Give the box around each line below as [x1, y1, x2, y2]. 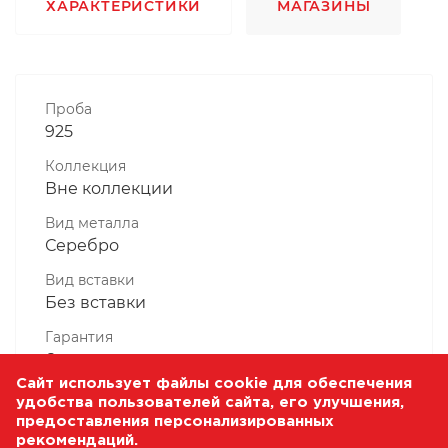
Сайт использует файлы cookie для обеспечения [16, 377, 412, 390]
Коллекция [45, 157, 126, 174]
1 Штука [45, 406, 108, 426]
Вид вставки [45, 271, 135, 288]
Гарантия [45, 328, 113, 345]
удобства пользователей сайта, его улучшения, [16, 396, 404, 409]
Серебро [45, 235, 119, 255]
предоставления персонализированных [16, 415, 334, 428]
